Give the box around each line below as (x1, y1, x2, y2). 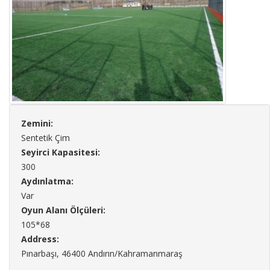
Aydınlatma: (21, 175, 74, 187)
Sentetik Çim (21, 131, 70, 143)
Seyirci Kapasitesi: (21, 146, 100, 158)
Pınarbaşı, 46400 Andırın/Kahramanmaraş (21, 247, 183, 259)
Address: (21, 233, 59, 245)
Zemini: (21, 117, 53, 129)
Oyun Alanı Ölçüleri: (21, 204, 105, 216)
